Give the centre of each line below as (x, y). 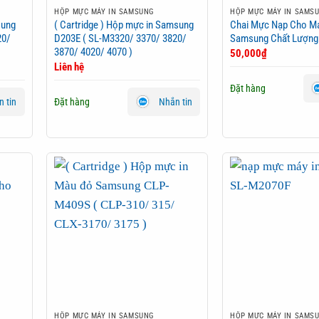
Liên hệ (69, 67)
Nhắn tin (175, 101)
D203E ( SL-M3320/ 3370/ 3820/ (121, 39)
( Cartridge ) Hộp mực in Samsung (124, 25)
